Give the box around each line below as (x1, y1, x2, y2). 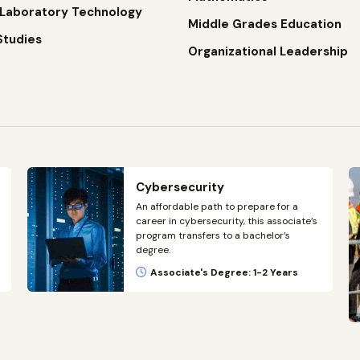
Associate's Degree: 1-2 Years (150, 266, 298, 279)
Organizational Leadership (187, 43, 348, 59)
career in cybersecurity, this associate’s (136, 215, 317, 227)
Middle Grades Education (187, 16, 342, 32)
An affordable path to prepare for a (136, 200, 298, 213)
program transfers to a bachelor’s (136, 229, 290, 242)
